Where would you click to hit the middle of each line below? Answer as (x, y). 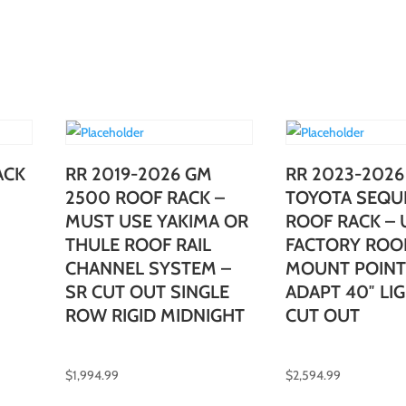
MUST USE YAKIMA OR (156, 221)
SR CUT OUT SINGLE (147, 291)
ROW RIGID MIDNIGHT (155, 315)
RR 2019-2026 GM (138, 174)
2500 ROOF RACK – (145, 197)
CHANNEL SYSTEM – (148, 268)
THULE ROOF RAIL (138, 244)
